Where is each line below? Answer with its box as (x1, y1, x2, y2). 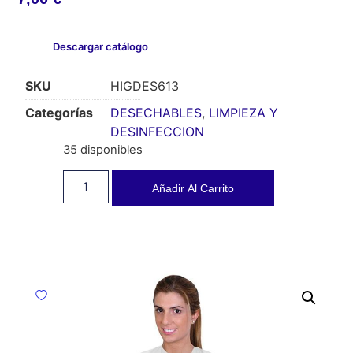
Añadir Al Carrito (151, 181, 234, 195)
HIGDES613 (110, 78, 180, 95)
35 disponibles (62, 143, 143, 158)
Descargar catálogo (53, 40, 149, 54)
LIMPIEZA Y (209, 105, 279, 121)
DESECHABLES (110, 105, 203, 121)
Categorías (25, 105, 94, 121)
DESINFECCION (110, 124, 205, 140)
